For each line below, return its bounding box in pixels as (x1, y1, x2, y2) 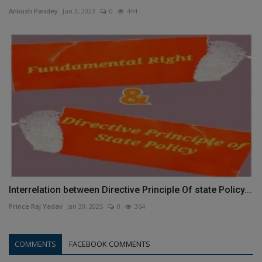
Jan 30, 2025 (67, 202, 103, 211)
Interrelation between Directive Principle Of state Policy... (9, 184, 251, 196)
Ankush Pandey (9, 6, 58, 15)
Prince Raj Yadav (9, 202, 63, 211)
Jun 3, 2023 (63, 6, 95, 15)
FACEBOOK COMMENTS (69, 239, 150, 250)
